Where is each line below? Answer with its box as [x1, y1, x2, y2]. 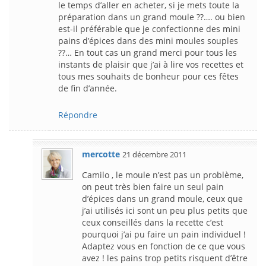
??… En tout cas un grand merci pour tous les [58, 46, 237, 58]
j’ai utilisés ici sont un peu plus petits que [82, 204, 248, 216]
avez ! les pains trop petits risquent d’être [82, 252, 248, 264]
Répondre [58, 109, 97, 121]
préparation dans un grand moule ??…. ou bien [58, 11, 245, 23]
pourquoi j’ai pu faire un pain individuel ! [82, 228, 246, 240]
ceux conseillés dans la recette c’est [82, 216, 223, 228]
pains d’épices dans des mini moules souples [58, 34, 238, 46]
